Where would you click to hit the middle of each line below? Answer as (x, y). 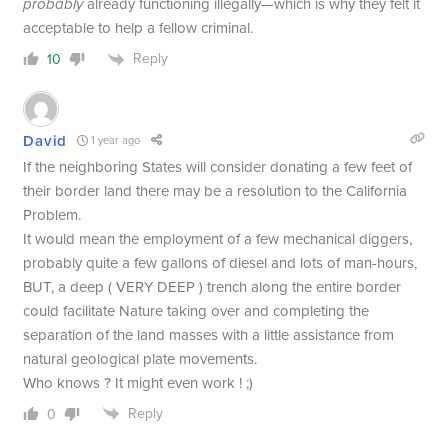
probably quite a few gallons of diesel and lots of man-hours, (220, 262)
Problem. (52, 214)
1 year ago (113, 141)
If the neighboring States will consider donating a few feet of (218, 166)
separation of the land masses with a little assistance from (209, 334)
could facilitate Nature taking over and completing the (196, 310)
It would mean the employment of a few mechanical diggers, (218, 238)
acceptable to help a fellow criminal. (138, 28)
